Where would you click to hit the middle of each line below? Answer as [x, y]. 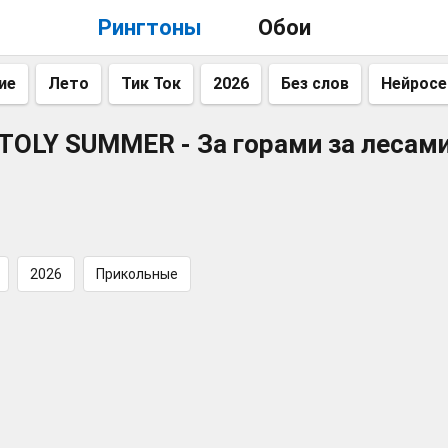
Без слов [315, 83]
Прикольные [137, 274]
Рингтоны [149, 27]
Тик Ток [151, 83]
